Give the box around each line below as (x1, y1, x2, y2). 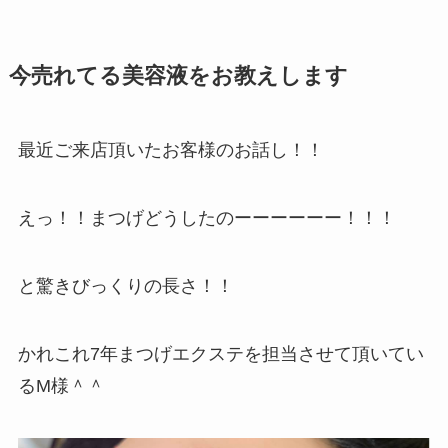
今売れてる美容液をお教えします (8, 64, 348, 89)
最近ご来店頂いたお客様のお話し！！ (17, 140, 324, 161)
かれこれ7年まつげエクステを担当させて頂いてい (17, 343, 424, 364)
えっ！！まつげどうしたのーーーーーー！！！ (17, 208, 396, 229)
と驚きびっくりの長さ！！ (17, 275, 234, 296)
